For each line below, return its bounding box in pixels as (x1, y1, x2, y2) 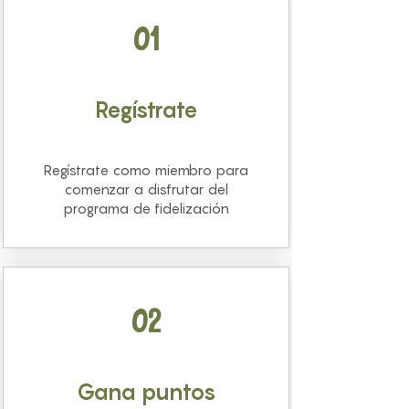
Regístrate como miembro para (44, 162, 248, 179)
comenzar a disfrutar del (64, 181, 228, 198)
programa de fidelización (63, 200, 229, 217)
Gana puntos (76, 379, 216, 406)
